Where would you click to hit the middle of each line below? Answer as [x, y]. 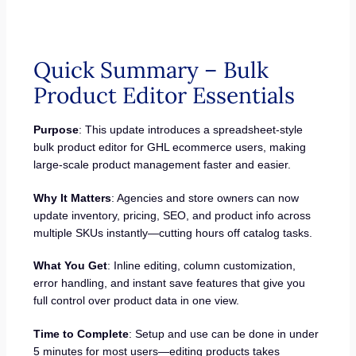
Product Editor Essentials [164, 96]
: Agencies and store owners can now [205, 197]
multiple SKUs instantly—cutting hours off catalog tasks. [173, 232]
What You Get [71, 266]
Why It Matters [73, 197]
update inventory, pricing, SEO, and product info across [172, 215]
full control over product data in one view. [137, 301]
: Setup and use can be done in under [224, 334]
